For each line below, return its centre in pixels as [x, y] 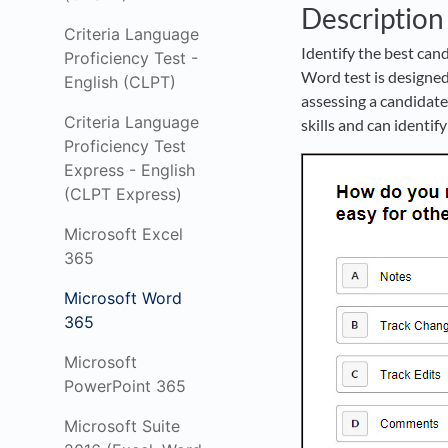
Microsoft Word [123, 298]
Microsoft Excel [123, 234]
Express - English [129, 170]
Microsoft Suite [122, 426]
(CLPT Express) [123, 194]
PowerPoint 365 [125, 386]
